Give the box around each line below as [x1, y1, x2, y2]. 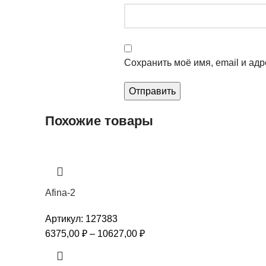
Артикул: [45, 213, 85, 224]
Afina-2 [45, 187, 75, 198]
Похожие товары [45, 113, 153, 128]
